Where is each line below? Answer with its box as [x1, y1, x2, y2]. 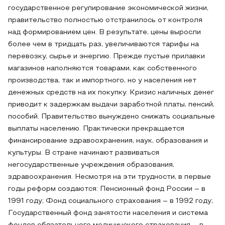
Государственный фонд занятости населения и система [8, 210, 208, 216]
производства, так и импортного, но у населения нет [8, 77, 196, 84]
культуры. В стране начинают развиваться [8, 150, 159, 156]
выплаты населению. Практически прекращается [8, 126, 184, 132]
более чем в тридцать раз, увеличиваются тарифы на [8, 41, 199, 48]
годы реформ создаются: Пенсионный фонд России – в [8, 186, 205, 192]
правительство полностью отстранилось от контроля [8, 17, 202, 24]
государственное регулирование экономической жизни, [8, 5, 208, 12]
